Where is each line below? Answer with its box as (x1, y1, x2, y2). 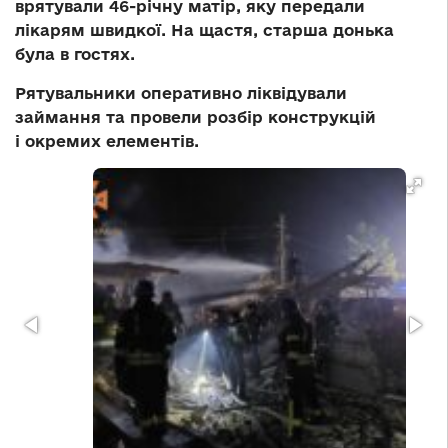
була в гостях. (15, 45, 135, 64)
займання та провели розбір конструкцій (15, 108, 376, 127)
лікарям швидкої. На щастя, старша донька (15, 21, 394, 40)
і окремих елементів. (15, 132, 199, 151)
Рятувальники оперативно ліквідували (15, 84, 347, 103)
